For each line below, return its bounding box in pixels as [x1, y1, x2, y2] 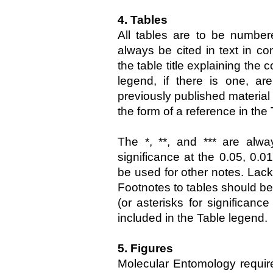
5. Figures [118, 242, 173, 255]
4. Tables [118, 13, 168, 26]
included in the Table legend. [118, 211, 268, 224]
